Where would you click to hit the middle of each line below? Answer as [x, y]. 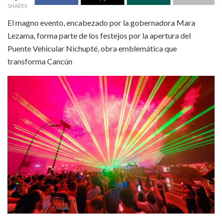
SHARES [17, 5]
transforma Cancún [40, 61]
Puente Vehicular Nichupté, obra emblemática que [92, 48]
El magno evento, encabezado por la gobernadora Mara [101, 22]
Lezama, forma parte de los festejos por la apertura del [99, 35]
